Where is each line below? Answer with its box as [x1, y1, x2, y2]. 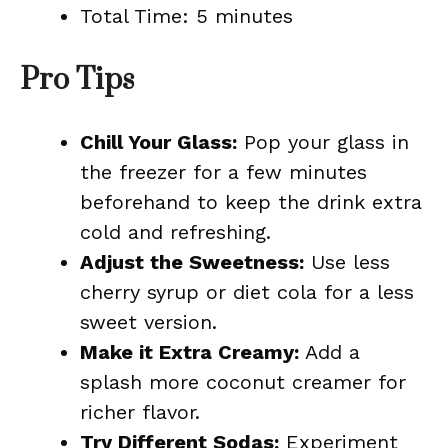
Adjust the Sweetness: [80, 250, 304, 274]
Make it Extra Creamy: [80, 340, 299, 364]
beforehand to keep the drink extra [80, 190, 422, 214]
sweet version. [80, 310, 217, 334]
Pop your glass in [237, 130, 409, 154]
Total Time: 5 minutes [80, 4, 293, 28]
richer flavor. [80, 400, 200, 424]
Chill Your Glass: [80, 130, 237, 154]
